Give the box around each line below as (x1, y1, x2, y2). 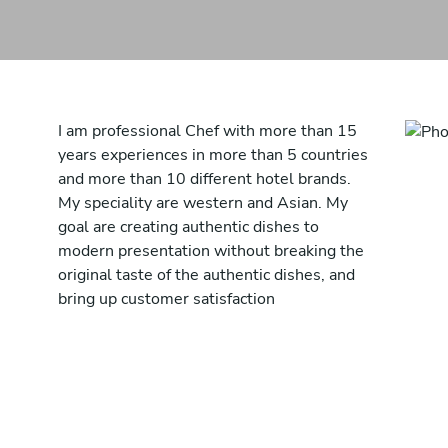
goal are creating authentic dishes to (58, 216, 319, 238)
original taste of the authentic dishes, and (58, 264, 355, 286)
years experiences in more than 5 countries (58, 144, 368, 166)
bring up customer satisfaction (58, 288, 275, 310)
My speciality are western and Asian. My (58, 192, 348, 214)
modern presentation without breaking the (58, 240, 364, 262)
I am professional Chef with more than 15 (58, 120, 357, 142)
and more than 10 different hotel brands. (58, 168, 351, 190)
